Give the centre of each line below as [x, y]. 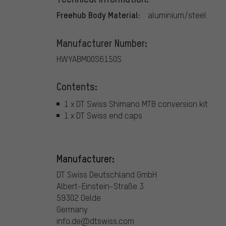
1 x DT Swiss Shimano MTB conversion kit [136, 103]
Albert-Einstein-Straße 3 [100, 186]
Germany [72, 209]
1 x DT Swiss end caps [103, 115]
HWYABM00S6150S [89, 59]
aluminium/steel [177, 15]
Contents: [77, 87]
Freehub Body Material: [98, 15]
